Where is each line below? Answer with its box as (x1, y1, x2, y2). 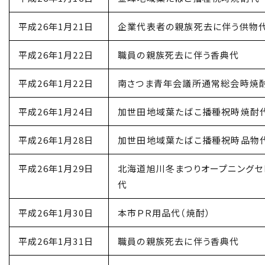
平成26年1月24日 (18, 105, 93, 118)
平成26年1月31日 (18, 235, 93, 247)
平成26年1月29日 (18, 162, 93, 174)
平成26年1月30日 (18, 206, 93, 219)
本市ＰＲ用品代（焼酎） (118, 206, 211, 219)
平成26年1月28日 (18, 134, 93, 146)
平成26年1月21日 (18, 20, 93, 33)
